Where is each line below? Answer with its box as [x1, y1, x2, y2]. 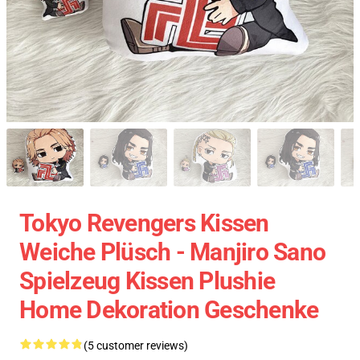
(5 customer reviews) [84, 339, 188, 352]
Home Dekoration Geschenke [19, 296, 319, 324]
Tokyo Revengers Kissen [19, 209, 269, 237]
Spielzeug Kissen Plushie [19, 267, 275, 295]
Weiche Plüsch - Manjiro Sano [19, 238, 325, 266]
